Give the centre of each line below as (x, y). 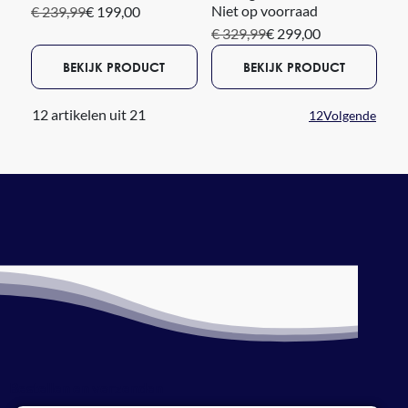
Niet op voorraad (264, 11)
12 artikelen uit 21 (89, 115)
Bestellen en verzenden (86, 388)
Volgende (350, 116)
